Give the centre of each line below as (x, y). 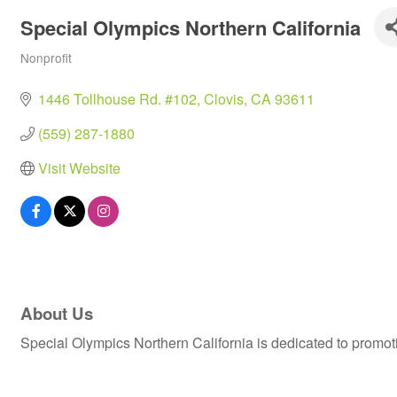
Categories (49, 70)
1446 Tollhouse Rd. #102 (117, 99)
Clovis (224, 99)
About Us (57, 314)
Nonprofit (46, 58)
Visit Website (79, 168)
